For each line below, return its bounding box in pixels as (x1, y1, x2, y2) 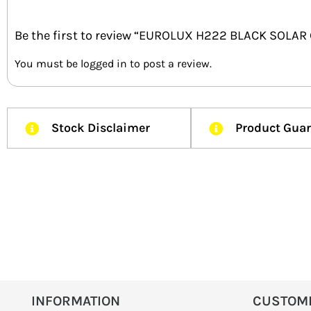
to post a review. (127, 56, 212, 70)
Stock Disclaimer (51, 119, 150, 135)
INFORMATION (31, 292, 120, 309)
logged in (81, 56, 127, 70)
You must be (15, 56, 81, 70)
